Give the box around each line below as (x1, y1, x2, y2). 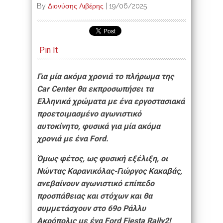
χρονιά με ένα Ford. (37, 133, 109, 143)
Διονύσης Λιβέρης (48, 1, 104, 10)
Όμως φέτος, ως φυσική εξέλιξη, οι (37, 153, 168, 163)
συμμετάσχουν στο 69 (37, 203, 116, 213)
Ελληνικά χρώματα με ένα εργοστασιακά (37, 96, 185, 106)
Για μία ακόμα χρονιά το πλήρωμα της (37, 71, 174, 81)
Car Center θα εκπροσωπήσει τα (37, 84, 153, 94)
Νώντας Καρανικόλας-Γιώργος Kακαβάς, (37, 166, 182, 176)
